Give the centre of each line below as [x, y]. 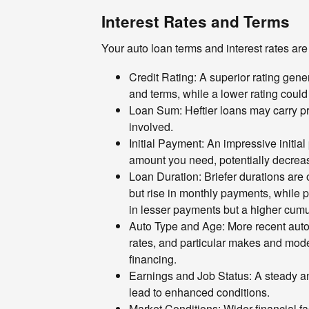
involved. [151, 126]
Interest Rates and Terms [196, 22]
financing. [153, 259]
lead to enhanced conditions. [199, 292]
